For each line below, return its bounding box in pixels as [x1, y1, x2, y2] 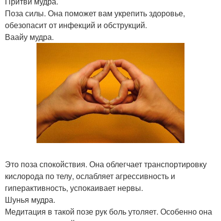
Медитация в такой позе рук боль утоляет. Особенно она [5, 205, 212, 217]
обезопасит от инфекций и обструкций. [5, 19, 147, 31]
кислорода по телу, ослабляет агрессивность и [5, 170, 175, 182]
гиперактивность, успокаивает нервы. [5, 182, 143, 193]
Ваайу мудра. [5, 31, 54, 42]
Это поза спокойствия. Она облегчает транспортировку [5, 158, 207, 170]
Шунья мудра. [5, 193, 55, 205]
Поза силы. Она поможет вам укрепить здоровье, [5, 7, 185, 19]
